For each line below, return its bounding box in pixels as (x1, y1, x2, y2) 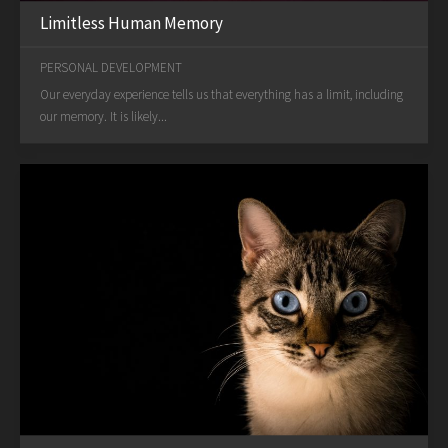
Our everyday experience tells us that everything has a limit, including (40, 86, 403, 104)
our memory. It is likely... (40, 108, 167, 126)
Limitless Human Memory (40, 12, 223, 35)
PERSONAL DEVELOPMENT (40, 59, 182, 77)
